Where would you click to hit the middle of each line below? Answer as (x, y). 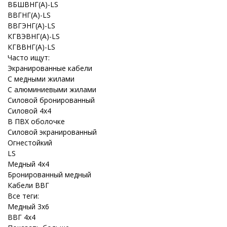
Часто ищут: (29, 58)
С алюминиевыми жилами (52, 89)
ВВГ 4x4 (22, 217)
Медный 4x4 (28, 164)
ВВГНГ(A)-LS (29, 15)
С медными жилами (41, 79)
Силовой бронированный (51, 100)
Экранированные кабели (50, 68)
